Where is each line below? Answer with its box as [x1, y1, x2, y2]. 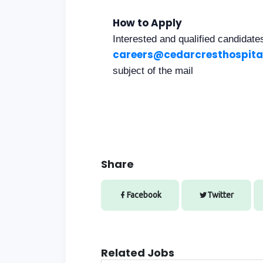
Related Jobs [101, 245, 174, 261]
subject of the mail [113, 65, 193, 77]
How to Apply [113, 16, 182, 31]
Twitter [207, 190, 234, 200]
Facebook [127, 190, 161, 200]
